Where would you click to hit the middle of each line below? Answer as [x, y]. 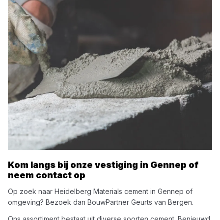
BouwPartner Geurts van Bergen [140, 202]
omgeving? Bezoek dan [48, 202]
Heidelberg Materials [88, 191]
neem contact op [47, 175]
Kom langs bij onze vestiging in [79, 165]
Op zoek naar [31, 191]
